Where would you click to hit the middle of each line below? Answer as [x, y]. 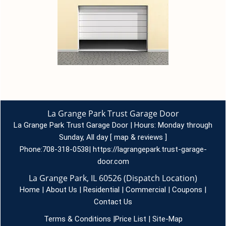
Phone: [31, 149]
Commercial [146, 190]
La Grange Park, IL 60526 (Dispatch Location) [113, 178]
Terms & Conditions [77, 219]
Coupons [187, 190]
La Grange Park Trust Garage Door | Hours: [86, 125]
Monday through [185, 125]
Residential [101, 190]
